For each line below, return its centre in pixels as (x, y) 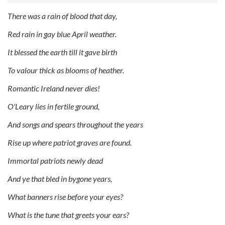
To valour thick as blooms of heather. (66, 70)
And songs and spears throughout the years (75, 124)
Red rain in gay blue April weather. (62, 34)
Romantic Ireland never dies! (54, 88)
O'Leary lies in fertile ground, (53, 106)
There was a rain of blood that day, (62, 16)
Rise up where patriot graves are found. (70, 142)
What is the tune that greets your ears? (68, 214)
